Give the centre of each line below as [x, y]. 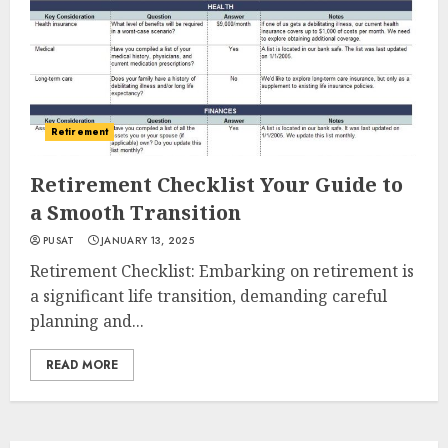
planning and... [87, 321]
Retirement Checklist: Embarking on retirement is [222, 271]
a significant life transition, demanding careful [208, 296]
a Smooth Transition [135, 212]
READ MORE [82, 365]
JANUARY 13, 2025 [147, 240]
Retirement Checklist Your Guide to [216, 184]
